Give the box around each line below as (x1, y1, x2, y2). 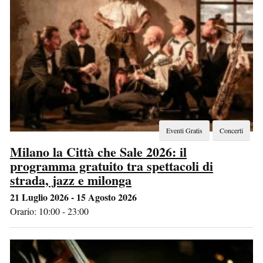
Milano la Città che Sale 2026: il (10, 141, 187, 161)
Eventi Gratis (166, 125, 203, 135)
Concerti (220, 125, 243, 135)
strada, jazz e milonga (10, 170, 131, 190)
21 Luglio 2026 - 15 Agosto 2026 (10, 190, 137, 204)
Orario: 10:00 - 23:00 (10, 204, 89, 217)
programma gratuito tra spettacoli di (10, 156, 213, 176)
